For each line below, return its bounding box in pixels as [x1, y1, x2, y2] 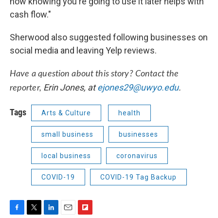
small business [41, 130, 93, 138]
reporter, [10, 83, 44, 92]
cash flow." [10, 9, 51, 19]
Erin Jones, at [43, 82, 98, 92]
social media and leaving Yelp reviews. [10, 45, 157, 55]
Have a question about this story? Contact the [10, 69, 179, 78]
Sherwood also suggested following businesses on [10, 32, 208, 42]
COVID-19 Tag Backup [100, 173, 177, 181]
